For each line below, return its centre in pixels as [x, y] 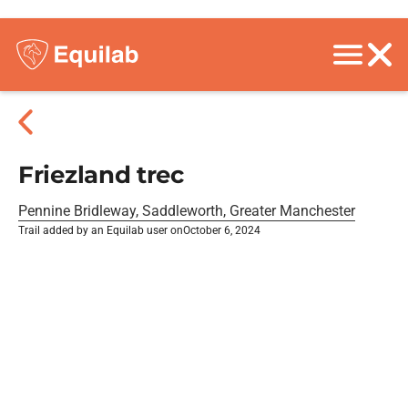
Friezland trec [101, 175]
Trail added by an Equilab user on [101, 230]
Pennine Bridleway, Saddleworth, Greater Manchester [187, 211]
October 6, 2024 [222, 230]
